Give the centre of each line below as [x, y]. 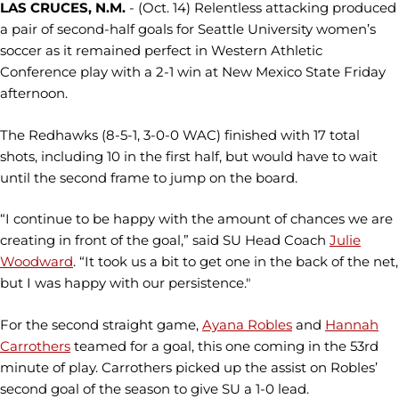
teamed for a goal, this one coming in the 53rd [224, 346]
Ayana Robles [247, 324]
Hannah [352, 324]
